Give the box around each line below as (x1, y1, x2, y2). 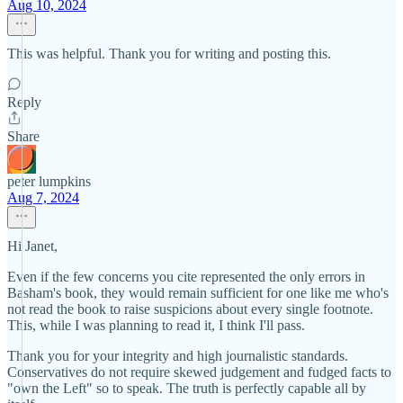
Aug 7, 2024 (7, 190, 79, 205)
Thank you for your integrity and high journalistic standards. (7, 348, 348, 363)
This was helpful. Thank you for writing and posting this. (7, 46, 331, 61)
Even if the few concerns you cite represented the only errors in (7, 269, 365, 284)
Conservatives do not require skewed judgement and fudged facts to (7, 364, 391, 380)
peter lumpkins (7, 174, 91, 189)
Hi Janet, (7, 238, 58, 254)
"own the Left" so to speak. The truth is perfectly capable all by (7, 381, 366, 396)
